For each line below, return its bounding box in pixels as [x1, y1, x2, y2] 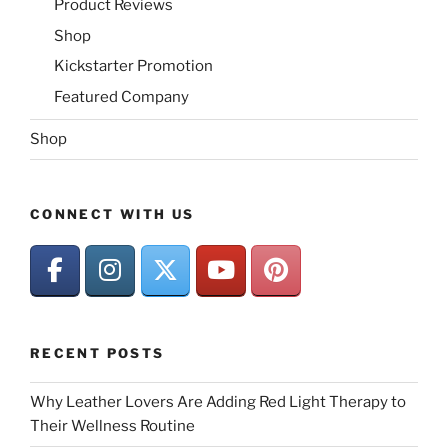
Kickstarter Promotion [54, 57, 213, 76]
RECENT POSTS [30, 345, 165, 362]
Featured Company [54, 87, 189, 106]
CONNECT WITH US [30, 205, 195, 222]
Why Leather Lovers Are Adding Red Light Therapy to [30, 393, 406, 412]
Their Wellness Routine [30, 417, 195, 436]
